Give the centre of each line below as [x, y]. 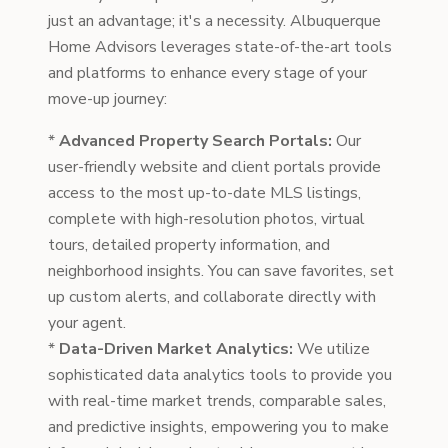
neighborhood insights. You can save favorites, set [221, 271]
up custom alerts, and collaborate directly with [212, 297]
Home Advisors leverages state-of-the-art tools [220, 47]
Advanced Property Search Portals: [195, 141]
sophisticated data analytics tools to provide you [220, 375]
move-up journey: [107, 99]
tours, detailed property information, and [189, 245]
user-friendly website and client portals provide [214, 167]
